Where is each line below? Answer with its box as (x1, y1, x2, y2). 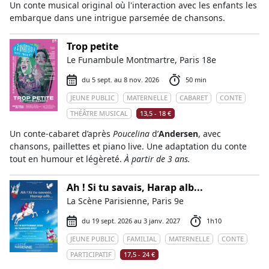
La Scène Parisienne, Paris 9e (67, 195, 184, 207)
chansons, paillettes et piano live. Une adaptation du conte (10, 141, 247, 152)
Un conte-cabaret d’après (10, 128, 113, 139)
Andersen (159, 128, 198, 139)
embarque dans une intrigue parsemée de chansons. (10, 12, 225, 23)
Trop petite (67, 40, 118, 53)
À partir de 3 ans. (124, 153, 190, 165)
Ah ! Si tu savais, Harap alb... (67, 181, 203, 194)
